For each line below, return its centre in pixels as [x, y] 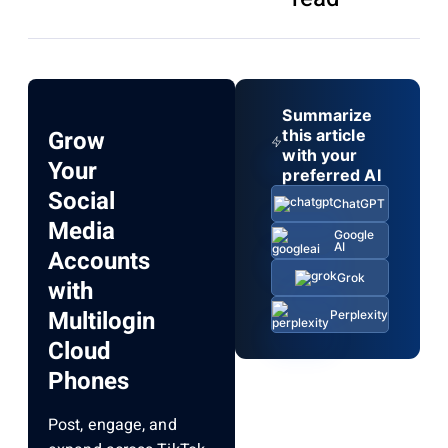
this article [324, 135]
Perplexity [358, 314]
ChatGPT [359, 203]
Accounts [99, 262]
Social [81, 202]
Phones [88, 382]
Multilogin [101, 322]
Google [354, 234]
